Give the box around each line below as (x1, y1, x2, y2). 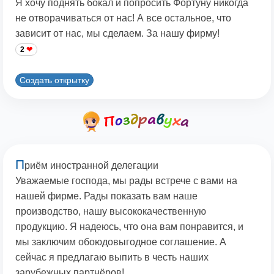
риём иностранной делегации (24, 160, 158, 171)
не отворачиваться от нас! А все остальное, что (15, 13, 231, 24)
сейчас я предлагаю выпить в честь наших (15, 252, 209, 263)
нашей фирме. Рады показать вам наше (15, 191, 198, 202)
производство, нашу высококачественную (15, 206, 206, 217)
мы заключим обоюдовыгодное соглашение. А (15, 237, 226, 248)
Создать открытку (20, 75, 89, 85)
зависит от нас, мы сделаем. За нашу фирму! (15, 28, 220, 39)
